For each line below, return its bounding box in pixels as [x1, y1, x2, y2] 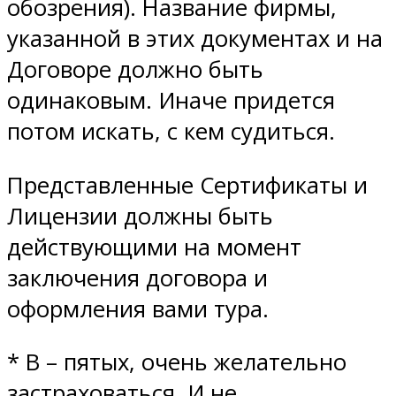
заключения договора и [7, 262, 268, 293]
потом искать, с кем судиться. [7, 115, 335, 147]
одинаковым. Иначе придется [7, 84, 335, 116]
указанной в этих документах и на [7, 22, 383, 54]
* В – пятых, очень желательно [7, 346, 346, 378]
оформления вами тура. [7, 293, 269, 324]
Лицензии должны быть [7, 200, 273, 232]
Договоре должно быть [7, 53, 263, 85]
